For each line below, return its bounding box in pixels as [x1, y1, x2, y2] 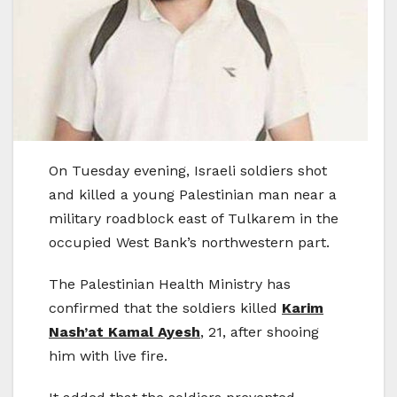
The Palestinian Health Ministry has [49, 276, 291, 293]
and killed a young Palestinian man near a [49, 186, 337, 204]
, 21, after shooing [200, 323, 319, 341]
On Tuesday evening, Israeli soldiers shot [49, 162, 327, 180]
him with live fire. [49, 347, 167, 365]
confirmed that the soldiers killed [49, 300, 282, 317]
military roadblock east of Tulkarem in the [49, 210, 339, 228]
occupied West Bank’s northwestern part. [49, 234, 330, 252]
